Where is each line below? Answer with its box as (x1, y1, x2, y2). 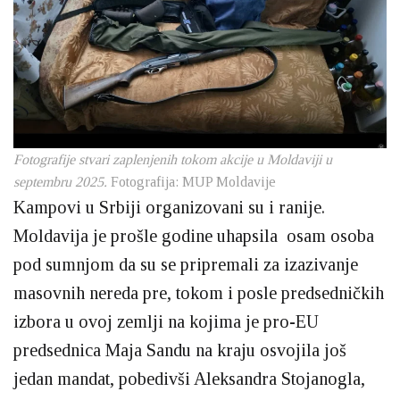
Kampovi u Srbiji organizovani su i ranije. (13, 196, 325, 217)
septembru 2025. (13, 173, 111, 189)
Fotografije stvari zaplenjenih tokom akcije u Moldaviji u (13, 151, 332, 167)
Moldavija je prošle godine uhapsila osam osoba (13, 225, 374, 246)
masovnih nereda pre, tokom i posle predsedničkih (13, 282, 384, 303)
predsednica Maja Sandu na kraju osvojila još (13, 339, 346, 360)
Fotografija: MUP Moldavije (111, 173, 276, 189)
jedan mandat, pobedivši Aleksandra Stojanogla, (13, 368, 365, 388)
